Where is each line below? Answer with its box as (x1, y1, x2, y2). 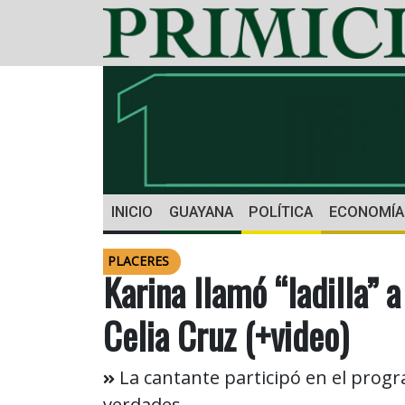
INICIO (110, 203, 153, 221)
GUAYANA (168, 203, 233, 221)
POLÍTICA (249, 203, 314, 221)
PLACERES (108, 252, 169, 270)
